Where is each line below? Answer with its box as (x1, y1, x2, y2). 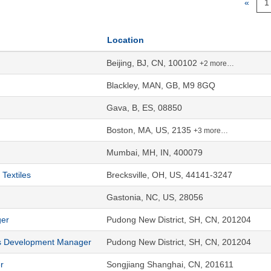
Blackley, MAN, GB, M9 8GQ (106, 80, 215, 90)
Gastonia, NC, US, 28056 (106, 192, 203, 202)
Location (107, 34, 144, 45)
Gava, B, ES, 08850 (106, 102, 182, 113)
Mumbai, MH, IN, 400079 (106, 147, 203, 157)
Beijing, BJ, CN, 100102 (106, 57, 200, 68)
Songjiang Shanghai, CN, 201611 (106, 259, 233, 269)
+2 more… (200, 59, 234, 68)
